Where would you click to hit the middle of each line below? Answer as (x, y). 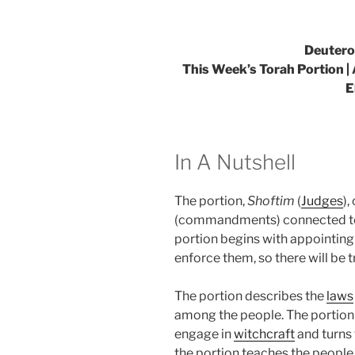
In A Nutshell (235, 162)
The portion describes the (250, 296)
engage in (204, 334)
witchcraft (264, 334)
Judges (322, 201)
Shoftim (271, 201)
